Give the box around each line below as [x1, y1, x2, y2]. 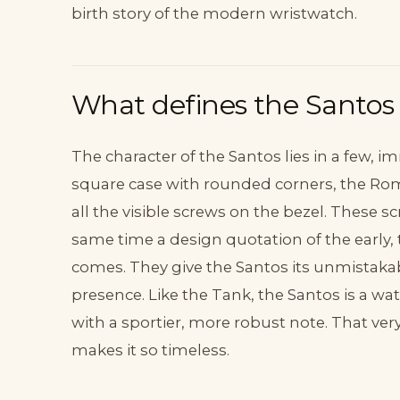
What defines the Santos [71, 87, 395, 121]
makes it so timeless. [71, 341, 229, 360]
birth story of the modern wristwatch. [71, 4, 357, 23]
